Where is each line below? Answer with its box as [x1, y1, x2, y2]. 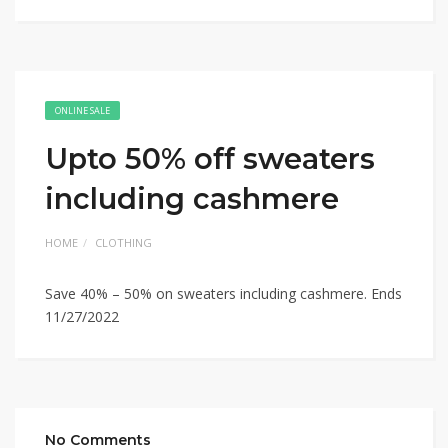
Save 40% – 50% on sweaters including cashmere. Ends [45, 284, 402, 303]
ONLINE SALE [55, 104, 110, 117]
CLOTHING [95, 235, 152, 250]
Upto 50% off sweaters [45, 141, 375, 176]
